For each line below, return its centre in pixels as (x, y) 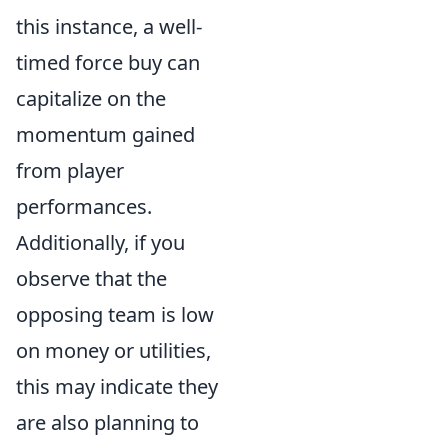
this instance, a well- (109, 26)
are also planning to (107, 422)
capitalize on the (91, 98)
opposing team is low (115, 314)
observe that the (91, 278)
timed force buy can (108, 62)
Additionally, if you (100, 242)
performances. (84, 206)
